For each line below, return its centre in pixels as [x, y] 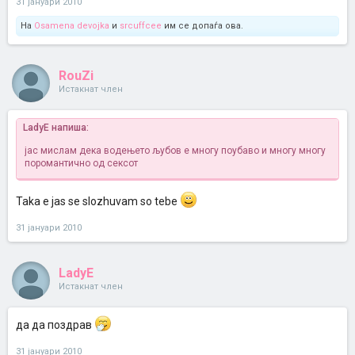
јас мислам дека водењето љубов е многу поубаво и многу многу [175, 151]
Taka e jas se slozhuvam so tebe [98, 201]
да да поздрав [55, 325]
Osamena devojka [72, 26]
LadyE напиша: [56, 128]
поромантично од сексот [81, 163]
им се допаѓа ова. [202, 26]
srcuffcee [141, 26]
